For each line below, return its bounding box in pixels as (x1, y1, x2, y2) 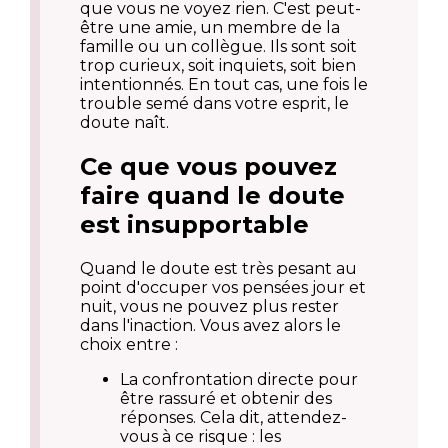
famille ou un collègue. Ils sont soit (80, 37, 357, 57)
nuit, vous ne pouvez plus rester (80, 296, 339, 316)
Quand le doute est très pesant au (80, 258, 357, 278)
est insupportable (80, 210, 309, 240)
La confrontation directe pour (120, 369, 358, 389)
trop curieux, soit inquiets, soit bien (80, 56, 356, 76)
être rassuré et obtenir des (120, 388, 332, 408)
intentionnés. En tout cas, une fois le (80, 75, 368, 95)
